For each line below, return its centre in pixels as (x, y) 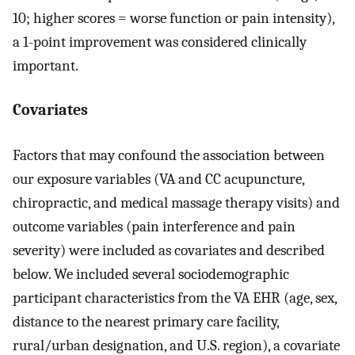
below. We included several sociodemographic (151, 274)
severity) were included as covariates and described (169, 250)
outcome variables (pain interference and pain (154, 226)
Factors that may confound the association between (169, 155)
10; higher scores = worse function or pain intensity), (174, 18)
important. (46, 65)
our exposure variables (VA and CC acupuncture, (158, 179)
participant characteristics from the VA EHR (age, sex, (175, 298)
